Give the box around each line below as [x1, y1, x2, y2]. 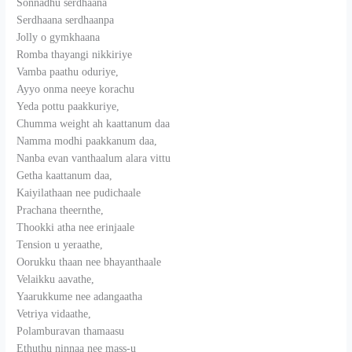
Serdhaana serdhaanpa [16, 13, 115, 26]
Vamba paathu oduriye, [16, 65, 119, 78]
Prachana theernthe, [16, 203, 104, 216]
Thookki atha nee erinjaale [16, 221, 135, 233]
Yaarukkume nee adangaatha [16, 290, 143, 302]
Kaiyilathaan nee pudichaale [16, 186, 141, 199]
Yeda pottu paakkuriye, [16, 100, 120, 112]
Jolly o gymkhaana [16, 31, 101, 43]
